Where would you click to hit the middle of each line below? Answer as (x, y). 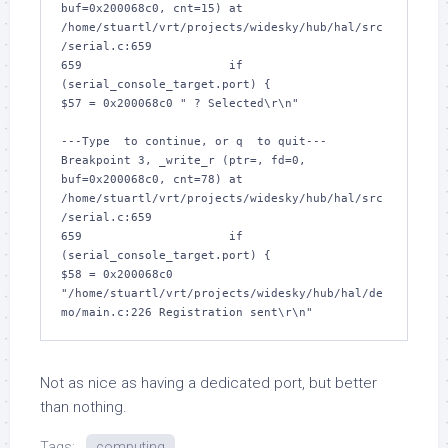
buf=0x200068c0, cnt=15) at (152, 8)
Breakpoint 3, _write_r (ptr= (159, 160)
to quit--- (288, 141)
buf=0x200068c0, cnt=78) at (152, 179)
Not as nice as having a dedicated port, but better (208, 383)
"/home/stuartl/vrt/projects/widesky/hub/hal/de (222, 293)
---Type (89, 141)
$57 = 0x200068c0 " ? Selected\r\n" (180, 103)
